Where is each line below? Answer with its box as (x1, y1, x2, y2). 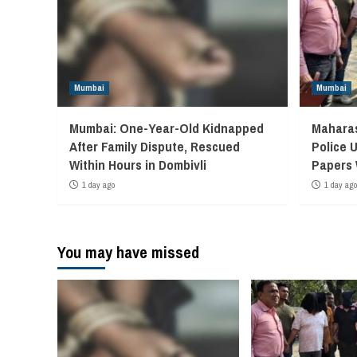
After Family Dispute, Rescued (69, 136, 240, 155)
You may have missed (57, 241, 199, 263)
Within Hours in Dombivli (69, 155, 206, 174)
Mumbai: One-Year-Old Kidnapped (69, 118, 264, 137)
